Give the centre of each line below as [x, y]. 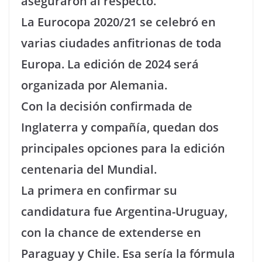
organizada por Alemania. [94, 85]
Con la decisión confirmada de [107, 106]
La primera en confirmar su [99, 190]
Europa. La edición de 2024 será [110, 64]
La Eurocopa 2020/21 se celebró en [118, 22]
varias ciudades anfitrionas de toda [121, 43]
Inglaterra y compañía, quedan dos [120, 127]
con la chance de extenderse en [111, 232]
